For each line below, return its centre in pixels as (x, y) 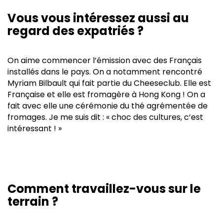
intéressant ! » (35, 128)
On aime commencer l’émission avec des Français (105, 60)
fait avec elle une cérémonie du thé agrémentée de (108, 106)
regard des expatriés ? (75, 31)
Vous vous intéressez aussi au (98, 18)
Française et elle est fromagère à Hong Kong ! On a (106, 94)
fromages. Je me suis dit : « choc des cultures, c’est (105, 117)
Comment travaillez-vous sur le (104, 188)
